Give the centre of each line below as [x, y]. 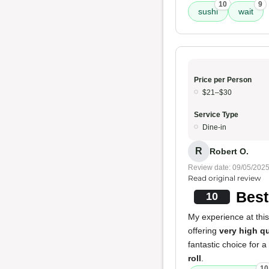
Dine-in [214, 127]
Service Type [216, 115]
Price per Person [223, 80]
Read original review [225, 178]
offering [204, 231]
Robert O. [229, 151]
